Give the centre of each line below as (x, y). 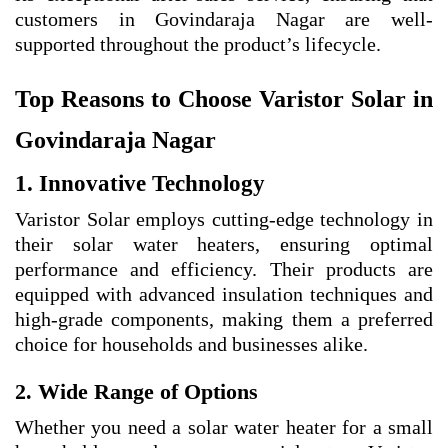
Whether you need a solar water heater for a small (224, 427)
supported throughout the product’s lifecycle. (198, 44)
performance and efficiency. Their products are (224, 269)
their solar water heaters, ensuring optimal (224, 244)
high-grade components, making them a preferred (224, 319)
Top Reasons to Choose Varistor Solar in (224, 99)
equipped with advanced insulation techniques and (224, 294)
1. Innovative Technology (140, 184)
